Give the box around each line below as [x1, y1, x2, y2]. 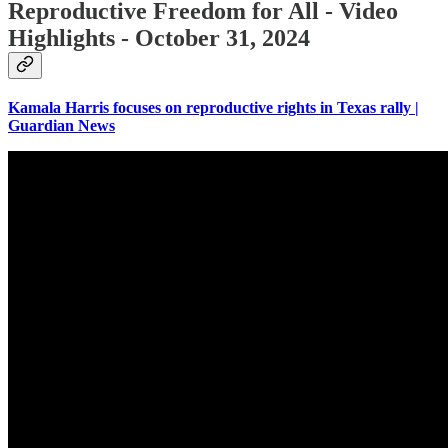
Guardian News [8, 116, 115, 134]
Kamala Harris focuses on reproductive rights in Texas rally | [8, 98, 419, 116]
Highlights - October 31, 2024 [8, 25, 310, 52]
